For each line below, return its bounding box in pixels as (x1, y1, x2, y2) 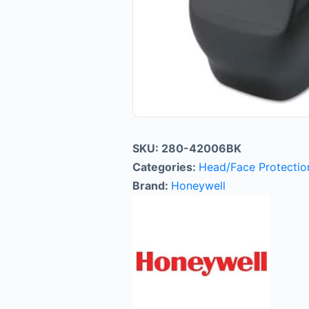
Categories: (132, 160, 199, 174)
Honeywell (171, 179, 226, 192)
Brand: (132, 179, 171, 192)
